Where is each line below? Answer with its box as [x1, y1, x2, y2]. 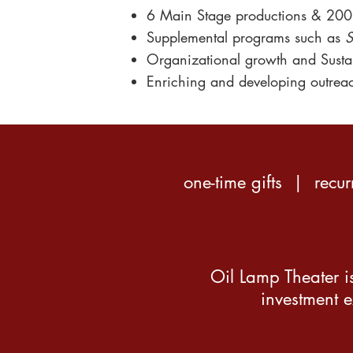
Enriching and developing [147, 72, 306, 91]
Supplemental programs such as [147, 28, 345, 46]
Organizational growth [147, 50, 288, 69]
